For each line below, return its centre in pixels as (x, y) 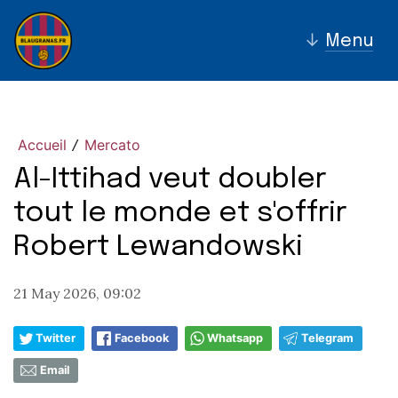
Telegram (327, 338)
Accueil (42, 145)
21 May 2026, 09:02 (77, 293)
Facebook (142, 338)
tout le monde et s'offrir (180, 214)
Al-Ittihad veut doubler (170, 180)
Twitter (56, 338)
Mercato (112, 145)
